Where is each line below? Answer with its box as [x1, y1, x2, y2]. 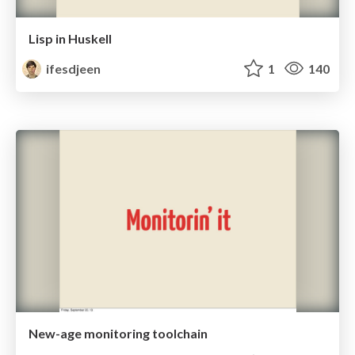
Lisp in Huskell [29, 30, 112, 46]
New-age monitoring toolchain [29, 325, 208, 341]
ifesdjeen [44, 60, 101, 76]
